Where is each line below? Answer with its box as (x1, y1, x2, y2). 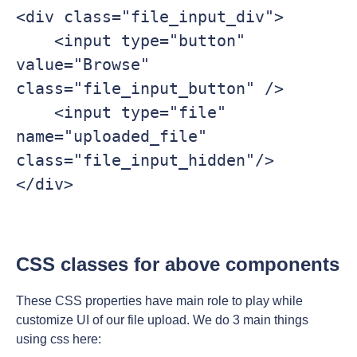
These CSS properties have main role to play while (16, 294, 303, 308)
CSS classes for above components (16, 253, 339, 276)
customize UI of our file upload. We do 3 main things (16, 313, 308, 328)
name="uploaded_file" (16, 127, 207, 147)
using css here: (16, 332, 101, 347)
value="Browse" (16, 55, 150, 75)
